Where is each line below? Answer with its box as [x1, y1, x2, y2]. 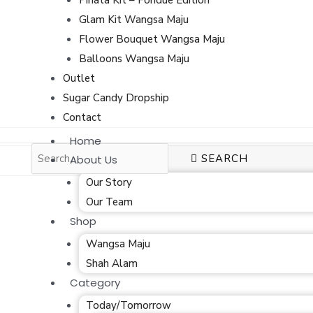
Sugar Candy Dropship [63, 90, 169, 105]
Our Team [85, 195, 133, 209]
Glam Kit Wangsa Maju [78, 12, 189, 27]
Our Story [85, 175, 132, 189]
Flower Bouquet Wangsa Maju [78, 31, 225, 46]
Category [70, 275, 120, 290]
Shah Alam [85, 256, 138, 270]
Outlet [63, 71, 95, 85]
